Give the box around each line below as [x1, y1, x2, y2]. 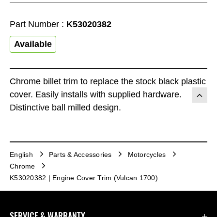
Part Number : [10, 19, 66, 30]
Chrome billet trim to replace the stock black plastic [10, 76, 206, 86]
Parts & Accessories [48, 151, 112, 159]
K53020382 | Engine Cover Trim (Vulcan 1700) [10, 174, 158, 182]
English [10, 151, 33, 159]
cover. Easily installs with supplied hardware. [10, 89, 182, 99]
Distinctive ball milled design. [10, 102, 121, 112]
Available [14, 39, 52, 49]
